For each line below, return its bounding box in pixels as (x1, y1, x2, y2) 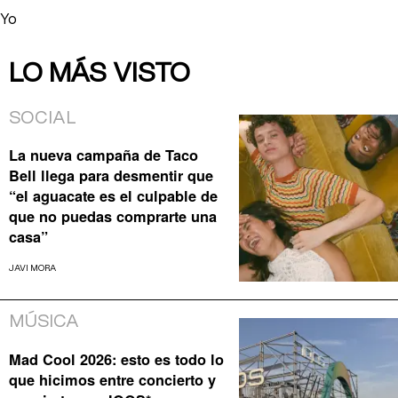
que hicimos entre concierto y (9, 369, 216, 390)
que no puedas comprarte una (9, 206, 217, 227)
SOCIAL (9, 108, 76, 127)
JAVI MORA (9, 263, 56, 273)
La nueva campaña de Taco (9, 145, 198, 166)
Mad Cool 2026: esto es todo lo (9, 348, 224, 370)
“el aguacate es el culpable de (9, 186, 218, 207)
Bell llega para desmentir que (9, 165, 213, 187)
